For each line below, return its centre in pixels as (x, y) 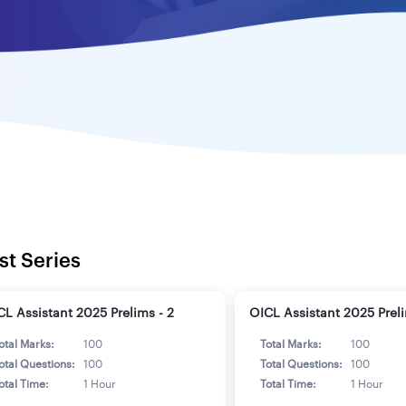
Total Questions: (301, 364)
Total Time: (288, 384)
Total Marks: (291, 344)
